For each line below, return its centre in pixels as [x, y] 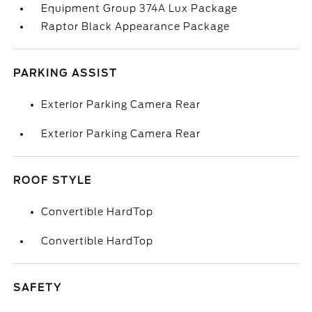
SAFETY [38, 288]
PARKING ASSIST [66, 73]
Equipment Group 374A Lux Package [140, 8]
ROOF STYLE [53, 180]
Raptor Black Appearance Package [136, 26]
